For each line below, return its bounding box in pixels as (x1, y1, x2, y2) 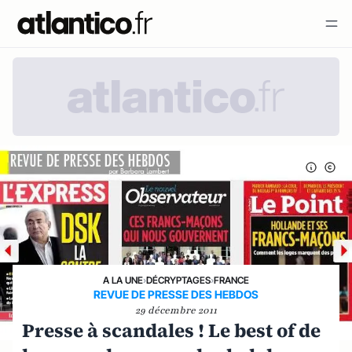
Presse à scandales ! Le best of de (22, 317, 321, 343)
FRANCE (214, 273, 249, 286)
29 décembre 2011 (135, 303, 217, 317)
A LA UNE (103, 273, 143, 286)
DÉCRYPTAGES (146, 273, 211, 286)
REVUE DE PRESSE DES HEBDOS (93, 287, 258, 301)
